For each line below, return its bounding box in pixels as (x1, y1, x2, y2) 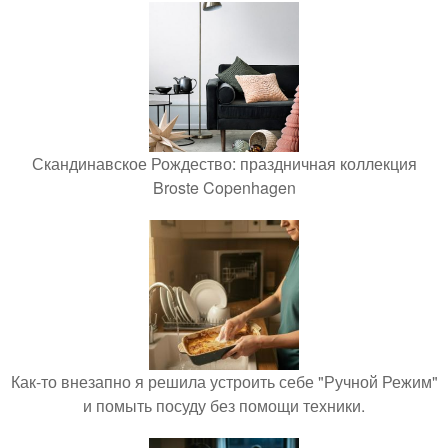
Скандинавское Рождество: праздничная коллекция (31, 151, 417, 175)
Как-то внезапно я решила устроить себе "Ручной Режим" (10, 369, 438, 393)
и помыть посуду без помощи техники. (83, 393, 365, 417)
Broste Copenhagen (152, 175, 296, 199)
